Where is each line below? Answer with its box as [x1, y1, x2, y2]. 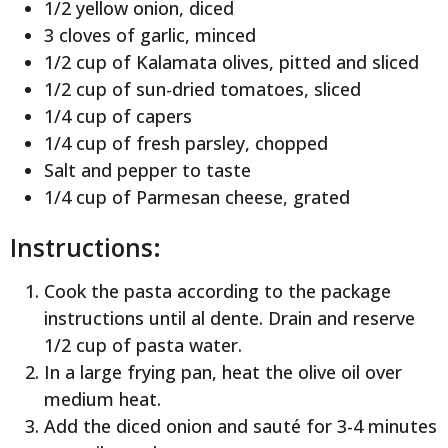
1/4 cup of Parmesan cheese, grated [43, 185, 350, 210]
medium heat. [43, 386, 161, 411]
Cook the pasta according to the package [43, 278, 391, 303]
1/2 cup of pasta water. [43, 332, 242, 357]
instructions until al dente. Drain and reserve [43, 305, 415, 330]
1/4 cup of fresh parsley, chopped [43, 131, 328, 156]
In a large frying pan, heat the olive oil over [43, 359, 402, 384]
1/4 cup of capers [43, 104, 192, 129]
